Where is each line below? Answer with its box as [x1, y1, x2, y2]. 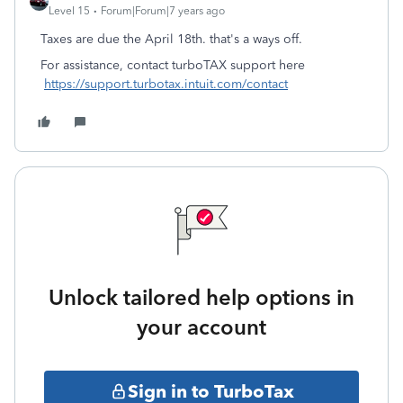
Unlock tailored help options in [49, 284, 354, 310]
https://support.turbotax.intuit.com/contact [44, 76, 288, 92]
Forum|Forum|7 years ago [101, 4, 225, 17]
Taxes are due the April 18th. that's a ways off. [40, 31, 302, 47]
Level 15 [49, 4, 90, 17]
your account [137, 314, 266, 340]
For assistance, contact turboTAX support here [40, 58, 305, 73]
